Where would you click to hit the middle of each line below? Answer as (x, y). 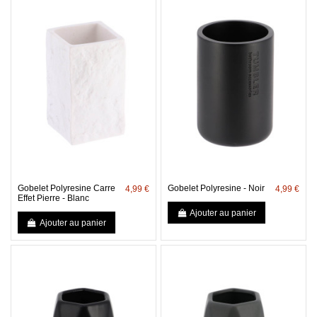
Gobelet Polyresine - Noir (216, 189)
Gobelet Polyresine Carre (66, 189)
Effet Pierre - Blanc (53, 198)
